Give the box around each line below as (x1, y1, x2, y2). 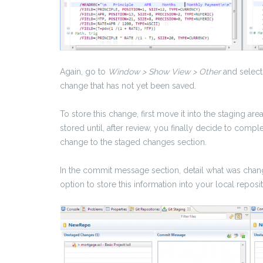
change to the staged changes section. (60, 137, 207, 147)
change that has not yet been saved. (60, 81, 196, 91)
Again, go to (60, 67, 108, 77)
